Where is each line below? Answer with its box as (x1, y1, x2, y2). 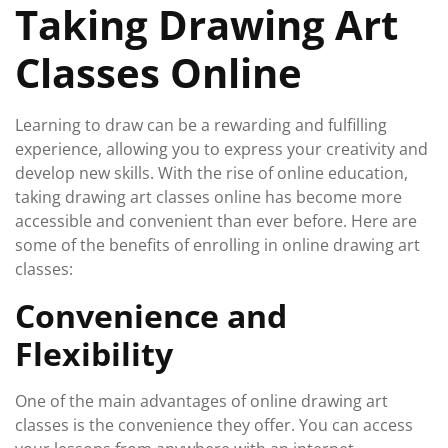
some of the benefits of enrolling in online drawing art (15, 234, 420, 256)
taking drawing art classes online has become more (15, 186, 402, 208)
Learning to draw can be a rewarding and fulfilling (15, 114, 387, 136)
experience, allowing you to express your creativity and (15, 138, 428, 160)
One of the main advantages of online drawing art (15, 390, 388, 412)
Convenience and (15, 294, 287, 337)
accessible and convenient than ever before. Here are (15, 210, 417, 232)
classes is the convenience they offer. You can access (15, 414, 413, 436)
